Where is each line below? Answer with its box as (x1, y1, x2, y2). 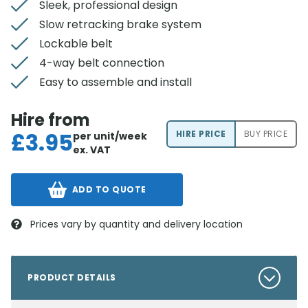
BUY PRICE (243, 128, 287, 140)
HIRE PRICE (175, 128, 226, 140)
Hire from (11, 109, 90, 131)
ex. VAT (73, 143, 111, 157)
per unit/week (73, 129, 147, 143)
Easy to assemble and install (39, 74, 192, 90)
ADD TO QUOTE (71, 184, 146, 195)
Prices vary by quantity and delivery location (30, 217, 243, 231)
